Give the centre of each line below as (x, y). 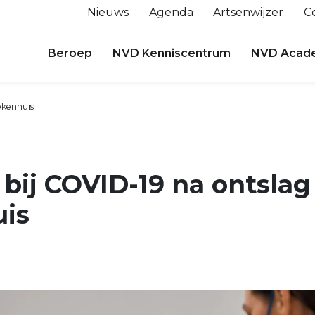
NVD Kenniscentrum (172, 53)
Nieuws (108, 12)
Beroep (70, 53)
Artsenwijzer (249, 12)
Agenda (171, 12)
